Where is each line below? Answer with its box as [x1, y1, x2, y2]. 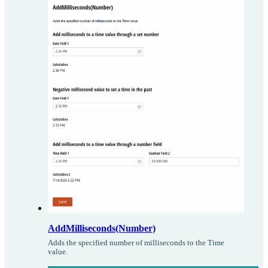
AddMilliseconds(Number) [48, 223, 156, 233]
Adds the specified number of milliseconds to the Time [48, 238, 224, 247]
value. [48, 247, 68, 256]
